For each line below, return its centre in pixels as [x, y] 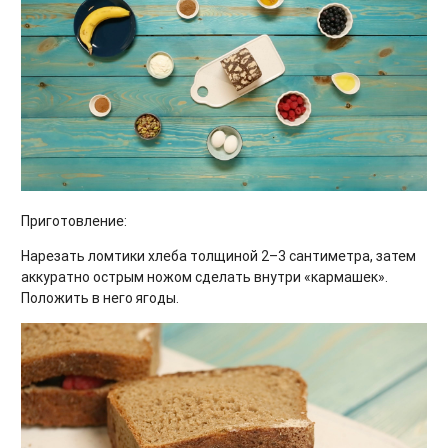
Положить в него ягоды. [100, 298]
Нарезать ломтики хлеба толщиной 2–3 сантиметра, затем [218, 256]
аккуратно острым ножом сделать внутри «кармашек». [204, 277]
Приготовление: [74, 221]
